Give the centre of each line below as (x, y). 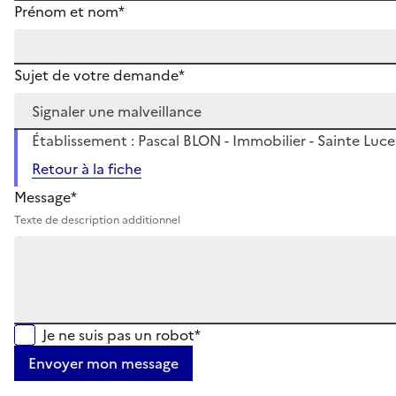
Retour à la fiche (87, 168)
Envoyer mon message (103, 363)
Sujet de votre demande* (99, 75)
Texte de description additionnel (97, 220)
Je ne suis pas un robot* (122, 335)
